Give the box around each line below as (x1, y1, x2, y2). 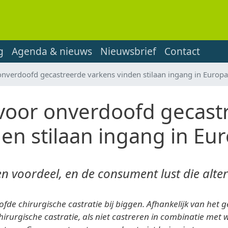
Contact (164, 44, 201, 59)
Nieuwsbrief (100, 44, 157, 59)
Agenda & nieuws (12, 44, 93, 59)
